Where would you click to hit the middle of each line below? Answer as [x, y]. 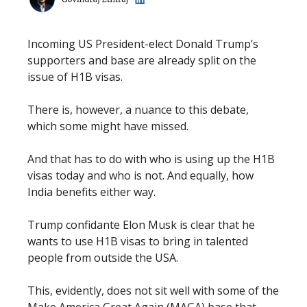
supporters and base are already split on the [142, 60]
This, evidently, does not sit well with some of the [153, 290]
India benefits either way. [91, 192]
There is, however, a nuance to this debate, [138, 109]
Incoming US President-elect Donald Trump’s [143, 44]
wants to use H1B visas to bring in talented [138, 241]
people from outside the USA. [104, 257]
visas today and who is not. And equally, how [140, 175]
